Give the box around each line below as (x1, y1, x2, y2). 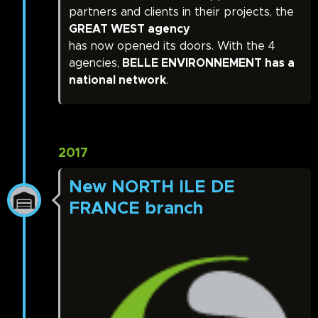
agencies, (69, 57, 119, 70)
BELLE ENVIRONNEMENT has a (119, 57, 295, 70)
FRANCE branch (69, 200, 203, 218)
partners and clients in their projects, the (69, 6, 294, 18)
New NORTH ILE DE (69, 179, 235, 197)
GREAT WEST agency (69, 23, 190, 35)
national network (69, 75, 166, 87)
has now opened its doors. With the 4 (69, 40, 275, 53)
